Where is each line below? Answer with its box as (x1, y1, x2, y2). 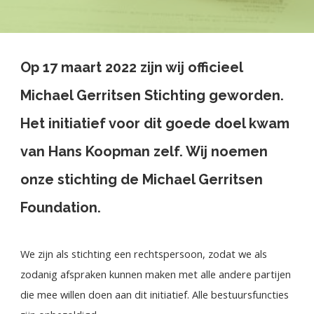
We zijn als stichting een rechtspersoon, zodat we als (20, 247, 268, 261)
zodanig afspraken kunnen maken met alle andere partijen (20, 267, 292, 282)
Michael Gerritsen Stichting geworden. (20, 87, 285, 104)
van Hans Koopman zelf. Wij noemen (20, 143, 268, 161)
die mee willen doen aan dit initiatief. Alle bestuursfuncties (20, 287, 289, 302)
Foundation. (20, 199, 102, 217)
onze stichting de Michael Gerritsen (20, 171, 264, 189)
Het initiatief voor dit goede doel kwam (20, 115, 290, 132)
